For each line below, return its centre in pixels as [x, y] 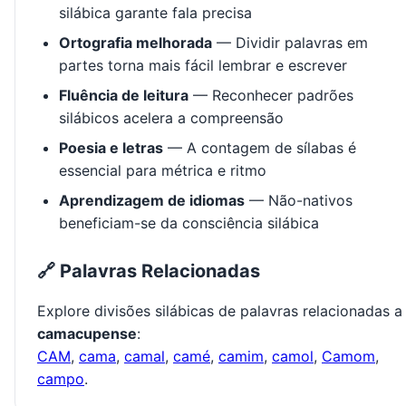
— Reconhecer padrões [271, 96]
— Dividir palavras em [290, 43]
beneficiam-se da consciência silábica [189, 223]
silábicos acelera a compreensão [171, 118]
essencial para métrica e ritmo [163, 171]
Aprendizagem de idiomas [152, 201]
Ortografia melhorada [135, 43]
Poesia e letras [111, 148]
